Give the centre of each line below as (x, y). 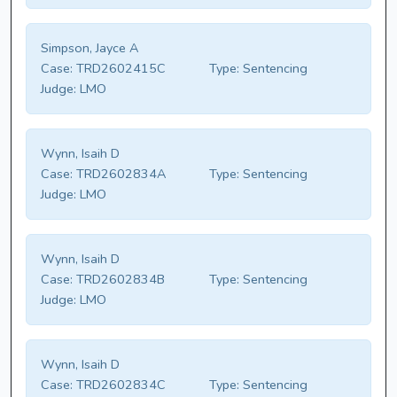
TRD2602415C (119, 69)
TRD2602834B (119, 280)
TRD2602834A (119, 174)
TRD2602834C (119, 385)
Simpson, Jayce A (90, 48)
